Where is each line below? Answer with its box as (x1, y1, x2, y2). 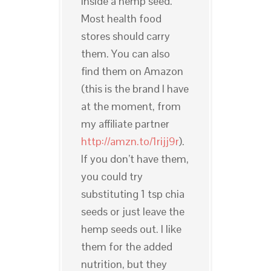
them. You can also (80, 47, 170, 61)
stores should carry (80, 29, 170, 44)
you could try (80, 169, 143, 184)
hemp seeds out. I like (80, 222, 181, 237)
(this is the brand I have (80, 82, 189, 96)
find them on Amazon (80, 64, 183, 79)
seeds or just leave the (80, 204, 184, 219)
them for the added (80, 240, 172, 254)
